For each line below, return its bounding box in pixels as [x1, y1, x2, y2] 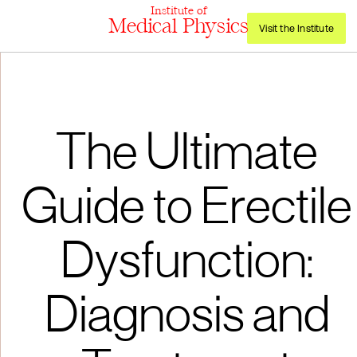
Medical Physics [108, 19, 249, 38]
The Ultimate [56, 135, 318, 179]
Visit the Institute [259, 22, 334, 34]
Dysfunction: [61, 243, 313, 288]
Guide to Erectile [22, 189, 352, 233]
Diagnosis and [44, 297, 330, 342]
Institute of [150, 6, 207, 18]
